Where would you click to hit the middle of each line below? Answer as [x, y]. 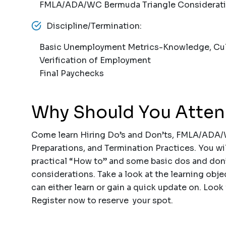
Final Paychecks [69, 73]
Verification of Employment [91, 60]
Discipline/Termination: [94, 26]
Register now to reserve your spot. [104, 201]
